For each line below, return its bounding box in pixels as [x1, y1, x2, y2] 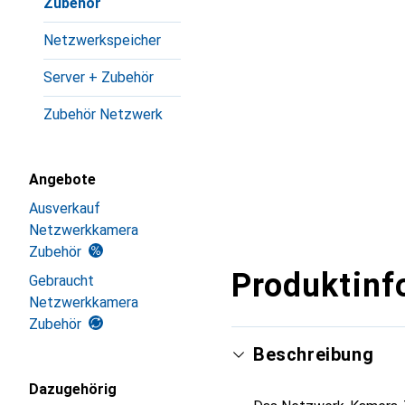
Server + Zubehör [43, 69, 154, 86]
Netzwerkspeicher [43, 32, 161, 49]
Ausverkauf [29, 200, 100, 217]
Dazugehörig [29, 381, 117, 398]
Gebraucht [29, 272, 94, 289]
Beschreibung [253, 344, 374, 365]
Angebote [29, 171, 96, 188]
